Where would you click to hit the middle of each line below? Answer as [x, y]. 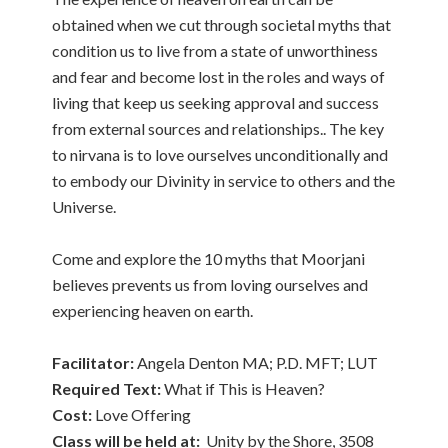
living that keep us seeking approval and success [216, 102]
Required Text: [107, 388]
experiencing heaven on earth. [153, 310]
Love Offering [142, 414]
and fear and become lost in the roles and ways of [219, 76]
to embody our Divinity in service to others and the [224, 180]
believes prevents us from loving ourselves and [210, 284]
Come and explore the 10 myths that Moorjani [209, 258]
